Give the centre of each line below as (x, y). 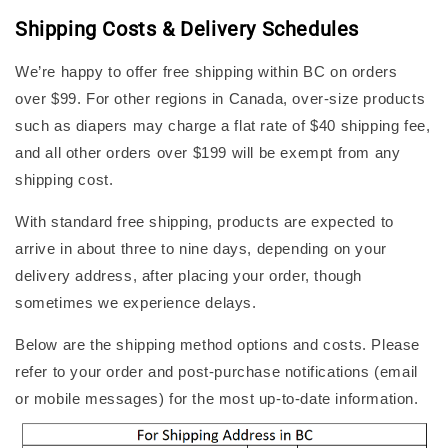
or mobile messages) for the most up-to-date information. (217, 399)
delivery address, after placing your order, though (189, 276)
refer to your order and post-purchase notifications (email (216, 372)
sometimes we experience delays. (136, 303)
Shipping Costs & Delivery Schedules (187, 28)
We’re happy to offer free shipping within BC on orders (206, 72)
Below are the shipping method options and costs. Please (218, 345)
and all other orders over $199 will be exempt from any (208, 153)
